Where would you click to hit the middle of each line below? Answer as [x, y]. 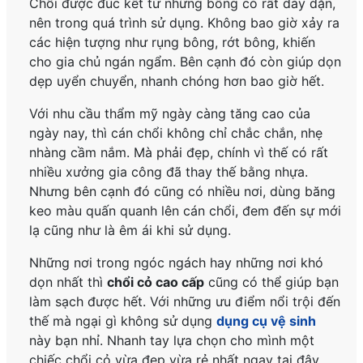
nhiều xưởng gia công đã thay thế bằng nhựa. [169, 171]
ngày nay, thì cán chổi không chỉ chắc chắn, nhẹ [176, 132]
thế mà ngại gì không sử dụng [123, 320]
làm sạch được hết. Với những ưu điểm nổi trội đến [185, 301]
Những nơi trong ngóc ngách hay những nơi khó [177, 262]
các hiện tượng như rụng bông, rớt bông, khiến [173, 42]
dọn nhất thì [68, 282]
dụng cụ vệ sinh [267, 320]
